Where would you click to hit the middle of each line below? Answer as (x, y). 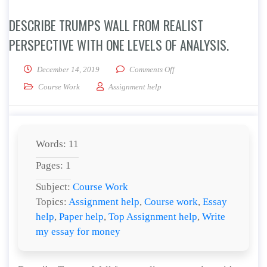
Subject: (54, 187)
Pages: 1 (53, 165)
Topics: (52, 202)
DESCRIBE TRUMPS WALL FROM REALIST (106, 25)
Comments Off (152, 69)
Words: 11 (57, 144)
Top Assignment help (153, 217)
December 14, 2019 (68, 69)
